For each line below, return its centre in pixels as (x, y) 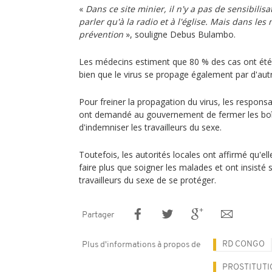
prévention (101, 34)
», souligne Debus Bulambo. (179, 34)
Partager (98, 215)
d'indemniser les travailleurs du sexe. (150, 127)
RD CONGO (243, 244)
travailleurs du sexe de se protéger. (148, 180)
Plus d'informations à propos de (141, 245)
